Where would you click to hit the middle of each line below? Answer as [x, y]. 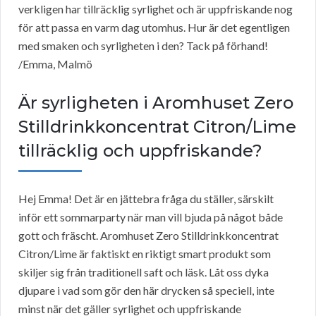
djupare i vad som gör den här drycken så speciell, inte [146, 291]
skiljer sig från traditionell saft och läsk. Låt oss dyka [144, 272]
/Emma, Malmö [55, 64]
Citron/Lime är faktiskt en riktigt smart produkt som [145, 254]
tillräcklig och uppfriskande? [140, 151]
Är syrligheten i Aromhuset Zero [156, 103]
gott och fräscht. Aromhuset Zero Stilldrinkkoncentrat [148, 236]
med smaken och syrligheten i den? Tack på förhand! [143, 46]
